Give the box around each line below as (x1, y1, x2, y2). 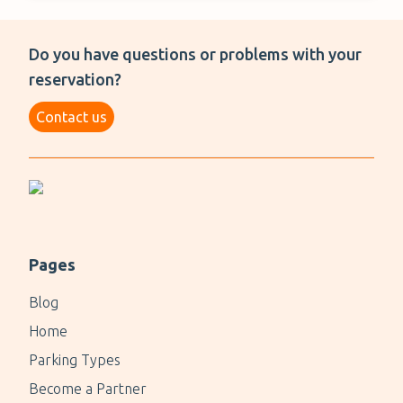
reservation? (29, 70, 121, 88)
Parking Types (29, 352, 121, 368)
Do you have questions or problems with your (29, 45, 362, 63)
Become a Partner (29, 381, 147, 397)
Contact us (36, 109, 107, 125)
